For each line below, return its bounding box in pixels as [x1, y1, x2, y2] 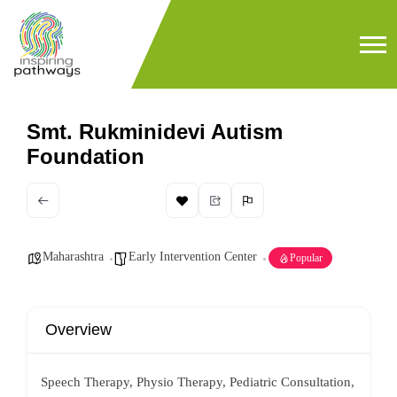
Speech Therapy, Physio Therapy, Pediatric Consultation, [41, 375, 354, 389]
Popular [290, 252, 323, 264]
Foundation [27, 144, 144, 168]
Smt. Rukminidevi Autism [27, 120, 283, 144]
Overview [45, 321, 112, 339]
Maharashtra [43, 250, 104, 263]
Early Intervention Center [128, 250, 257, 263]
